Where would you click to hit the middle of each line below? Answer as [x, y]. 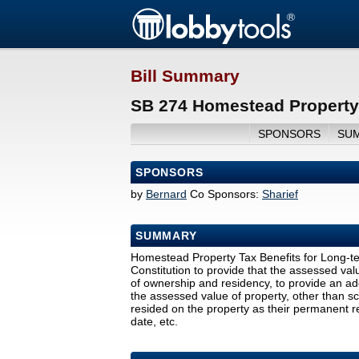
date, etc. [154, 322]
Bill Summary [185, 76]
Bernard [166, 194]
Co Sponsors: [224, 194]
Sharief [280, 194]
